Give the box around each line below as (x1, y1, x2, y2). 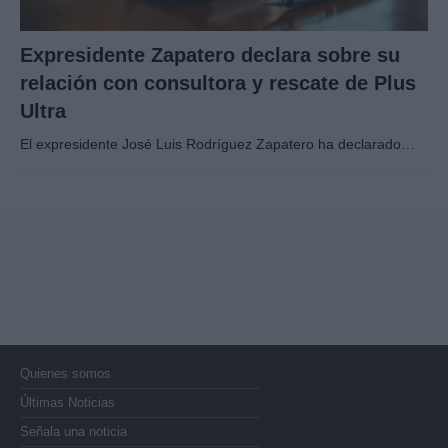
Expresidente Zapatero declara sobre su (20, 43, 400, 66)
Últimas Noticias (20, 394, 115, 410)
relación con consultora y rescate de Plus (20, 71, 416, 94)
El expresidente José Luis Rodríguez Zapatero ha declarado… (20, 135, 415, 152)
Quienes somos (20, 365, 111, 381)
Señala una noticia (20, 423, 127, 439)
